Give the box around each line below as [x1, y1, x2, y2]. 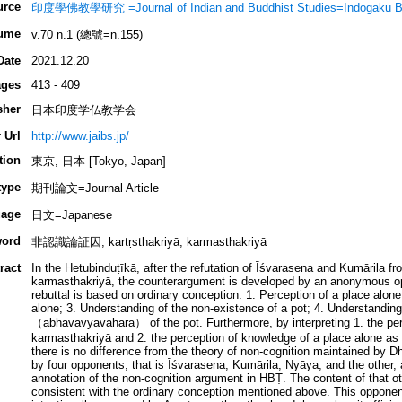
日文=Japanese [31, 208, 112, 223]
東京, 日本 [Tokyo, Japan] [31, 154, 166, 169]
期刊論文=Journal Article [31, 181, 159, 196]
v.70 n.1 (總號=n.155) [31, 28, 143, 42]
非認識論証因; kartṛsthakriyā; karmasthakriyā [31, 235, 267, 249]
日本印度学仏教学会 [31, 103, 136, 118]
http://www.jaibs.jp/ [31, 129, 129, 144]
